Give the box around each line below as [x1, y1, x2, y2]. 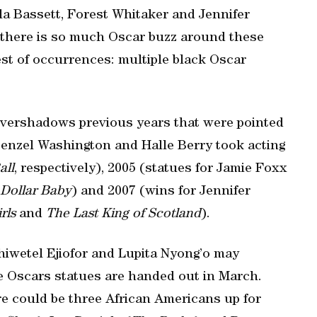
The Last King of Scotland [46, 208, 201, 221]
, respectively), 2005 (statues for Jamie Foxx [14, 163, 287, 176]
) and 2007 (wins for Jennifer [71, 185, 250, 199]
